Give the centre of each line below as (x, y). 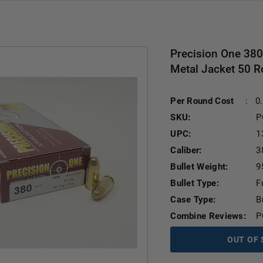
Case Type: (193, 200)
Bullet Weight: (199, 167)
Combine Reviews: (208, 216)
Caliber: (186, 150)
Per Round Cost (202, 101)
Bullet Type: (195, 183)
